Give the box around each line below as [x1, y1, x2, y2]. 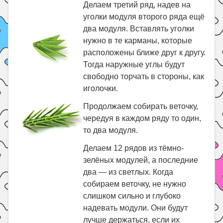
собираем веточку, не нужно [83, 180, 187, 188]
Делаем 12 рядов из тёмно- [83, 144, 184, 152]
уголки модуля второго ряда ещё [83, 12, 205, 21]
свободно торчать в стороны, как [83, 72, 205, 81]
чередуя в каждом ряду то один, [83, 114, 202, 122]
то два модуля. [83, 126, 138, 134]
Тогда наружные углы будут [83, 60, 185, 69]
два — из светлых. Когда [83, 168, 174, 176]
